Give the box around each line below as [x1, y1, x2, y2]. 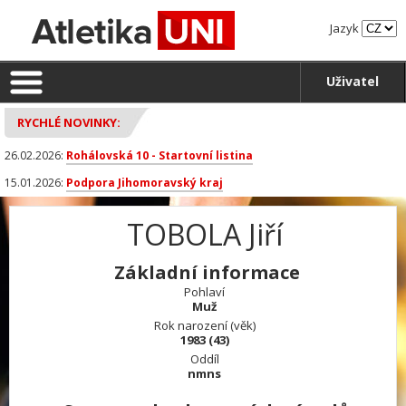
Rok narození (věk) [153, 317, 256, 333]
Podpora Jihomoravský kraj [66, 175, 223, 190]
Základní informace [113, 260, 300, 285]
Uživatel [326, 72, 379, 90]
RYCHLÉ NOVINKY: [17, 114, 121, 130]
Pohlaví [184, 284, 225, 300]
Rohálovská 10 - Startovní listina [66, 148, 253, 163]
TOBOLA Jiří [126, 215, 283, 254]
